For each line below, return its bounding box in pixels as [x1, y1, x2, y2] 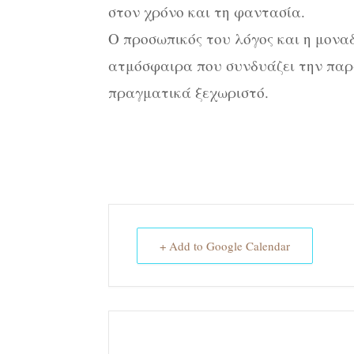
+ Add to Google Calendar [160, 238, 290, 254]
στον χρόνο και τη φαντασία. [108, 2, 305, 22]
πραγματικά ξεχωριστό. [108, 82, 269, 103]
